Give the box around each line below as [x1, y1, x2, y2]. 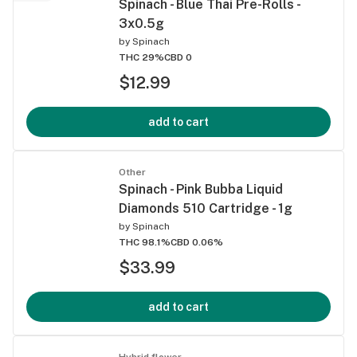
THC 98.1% [119, 236, 171, 248]
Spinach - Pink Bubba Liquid [119, 181, 283, 197]
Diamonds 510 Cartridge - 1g [119, 200, 292, 216]
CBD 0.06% [171, 236, 223, 248]
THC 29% [119, 51, 164, 63]
